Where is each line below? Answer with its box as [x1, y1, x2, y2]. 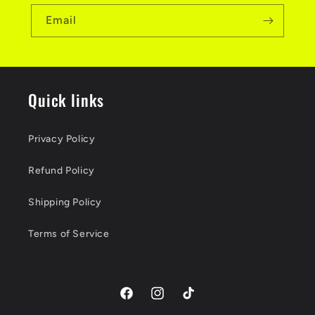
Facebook [118, 295, 165, 307]
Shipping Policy [28, 196, 102, 208]
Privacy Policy [28, 133, 96, 145]
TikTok [180, 295, 211, 307]
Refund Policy [28, 165, 95, 176]
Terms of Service [28, 228, 110, 240]
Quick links [28, 88, 105, 111]
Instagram [149, 295, 198, 307]
